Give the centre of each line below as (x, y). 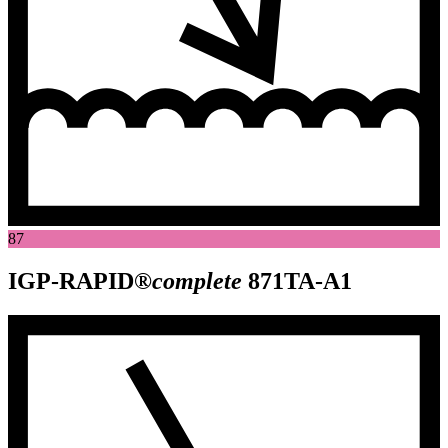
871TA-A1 (300, 281)
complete (197, 281)
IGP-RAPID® (80, 281)
